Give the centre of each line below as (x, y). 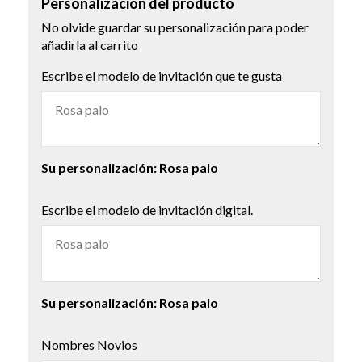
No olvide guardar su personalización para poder (175, 27)
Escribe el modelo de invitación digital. (147, 210)
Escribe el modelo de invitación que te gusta (162, 76)
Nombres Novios (89, 344)
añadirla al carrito (90, 45)
